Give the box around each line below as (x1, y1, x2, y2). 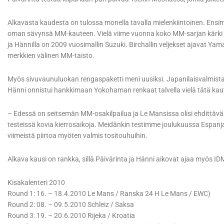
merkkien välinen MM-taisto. (7, 51, 94, 60)
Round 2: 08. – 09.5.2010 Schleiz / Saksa (7, 200, 134, 209)
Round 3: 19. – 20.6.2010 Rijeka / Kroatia (7, 211, 135, 220)
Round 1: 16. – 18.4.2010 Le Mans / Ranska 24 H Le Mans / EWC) (7, 189, 210, 198)
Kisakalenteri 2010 (7, 178, 65, 187)
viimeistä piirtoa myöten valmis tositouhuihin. (7, 131, 147, 140)
